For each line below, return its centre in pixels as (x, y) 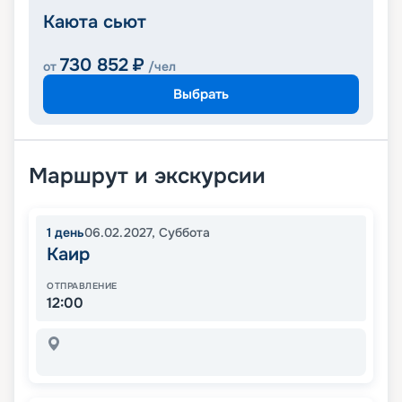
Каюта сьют (95, 22)
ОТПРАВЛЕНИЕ (82, 286)
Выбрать (201, 94)
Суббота (184, 233)
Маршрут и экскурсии (147, 176)
